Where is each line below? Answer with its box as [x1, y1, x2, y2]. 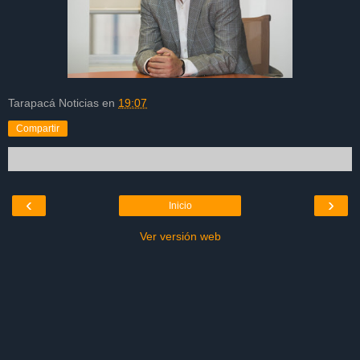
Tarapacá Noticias [8, 96, 99, 110]
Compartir [16, 123, 59, 135]
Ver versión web [139, 230, 221, 243]
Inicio [168, 200, 192, 212]
